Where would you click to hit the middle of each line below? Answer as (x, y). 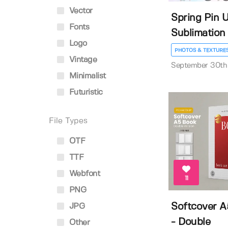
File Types (68, 121)
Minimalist (86, 76)
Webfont (83, 174)
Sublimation (198, 33)
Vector (80, 11)
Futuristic (85, 92)
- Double (191, 222)
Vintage (82, 60)
